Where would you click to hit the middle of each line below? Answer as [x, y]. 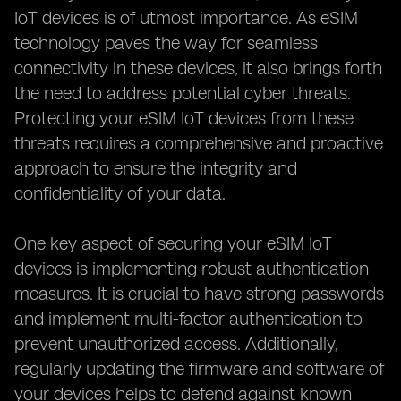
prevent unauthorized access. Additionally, [176, 344]
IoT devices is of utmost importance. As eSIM [186, 18]
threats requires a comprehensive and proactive [199, 143]
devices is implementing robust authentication [192, 269]
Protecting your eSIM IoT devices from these [184, 118]
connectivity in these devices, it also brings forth [198, 68]
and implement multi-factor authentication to [188, 319]
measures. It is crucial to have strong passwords [199, 294]
